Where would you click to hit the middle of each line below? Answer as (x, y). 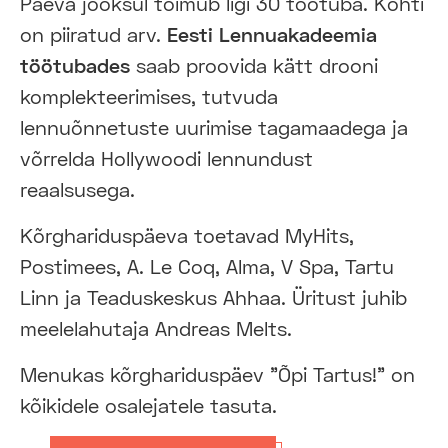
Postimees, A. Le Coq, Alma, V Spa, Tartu (207, 265)
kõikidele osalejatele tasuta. (148, 404)
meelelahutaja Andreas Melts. (156, 327)
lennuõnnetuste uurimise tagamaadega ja (214, 126)
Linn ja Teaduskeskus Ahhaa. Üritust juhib (213, 296)
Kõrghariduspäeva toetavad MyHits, (187, 234)
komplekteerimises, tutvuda (149, 95)
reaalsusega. (77, 188)
